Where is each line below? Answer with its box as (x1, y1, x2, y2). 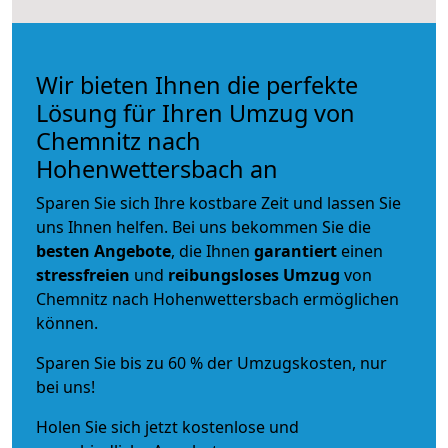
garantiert (254, 239, 337, 262)
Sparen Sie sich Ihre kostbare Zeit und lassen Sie (36, 191, 401, 214)
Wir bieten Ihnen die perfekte (36, 68, 358, 101)
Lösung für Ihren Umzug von (36, 96, 355, 129)
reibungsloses (168, 263, 279, 286)
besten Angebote (36, 239, 171, 262)
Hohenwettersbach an (36, 152, 278, 185)
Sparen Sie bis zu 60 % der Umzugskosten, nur (36, 351, 387, 374)
